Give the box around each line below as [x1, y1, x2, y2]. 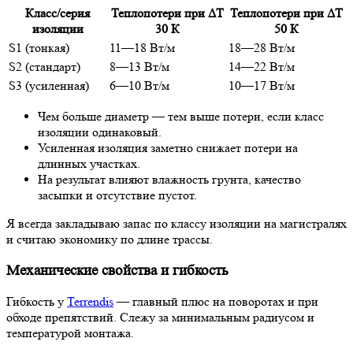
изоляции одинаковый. [38, 124, 162, 139]
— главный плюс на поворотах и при [113, 294, 318, 310]
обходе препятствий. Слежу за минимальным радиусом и [6, 310, 314, 325]
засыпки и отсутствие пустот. [38, 187, 197, 203]
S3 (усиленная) [9, 77, 89, 93]
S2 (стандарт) [9, 58, 80, 74]
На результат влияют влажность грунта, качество [38, 171, 301, 187]
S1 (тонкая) [9, 39, 69, 55]
